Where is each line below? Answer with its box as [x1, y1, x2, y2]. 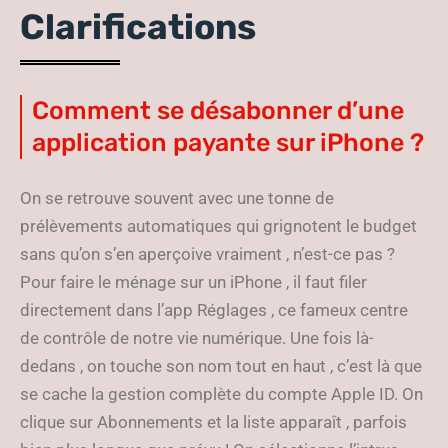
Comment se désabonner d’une [32, 96, 404, 125]
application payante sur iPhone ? [32, 128, 424, 157]
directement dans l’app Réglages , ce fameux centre [20, 300, 408, 320]
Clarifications [20, 6, 256, 48]
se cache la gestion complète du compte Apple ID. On [20, 384, 423, 404]
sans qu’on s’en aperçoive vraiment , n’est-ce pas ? [20, 244, 395, 264]
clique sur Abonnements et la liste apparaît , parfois [20, 412, 407, 432]
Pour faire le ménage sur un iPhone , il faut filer [20, 272, 367, 292]
